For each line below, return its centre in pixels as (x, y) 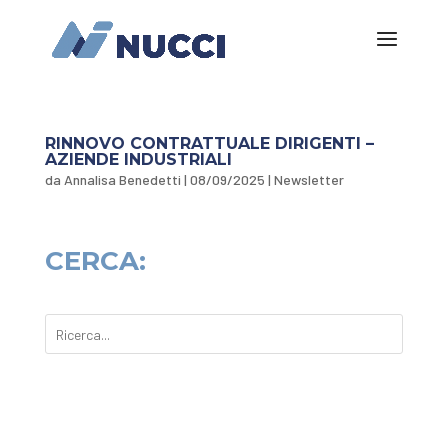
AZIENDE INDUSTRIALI (138, 159)
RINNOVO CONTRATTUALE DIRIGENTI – (209, 143)
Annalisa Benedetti (122, 179)
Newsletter (308, 179)
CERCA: (95, 261)
